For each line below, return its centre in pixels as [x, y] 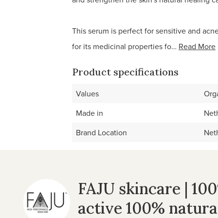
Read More [197, 46]
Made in [90, 113]
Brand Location [101, 132]
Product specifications [125, 72]
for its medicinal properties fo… [124, 46]
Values [87, 93]
